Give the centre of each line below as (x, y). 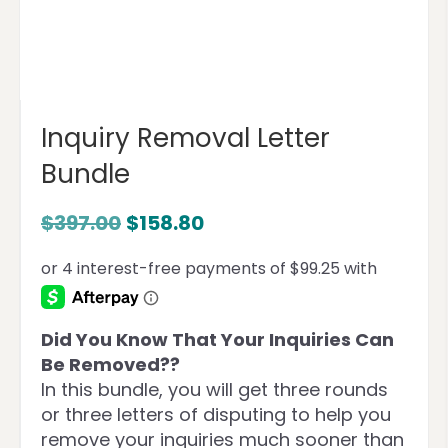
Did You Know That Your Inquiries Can (217, 339)
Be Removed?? (110, 364)
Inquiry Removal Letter (185, 138)
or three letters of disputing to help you (216, 414)
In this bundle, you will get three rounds (214, 389)
